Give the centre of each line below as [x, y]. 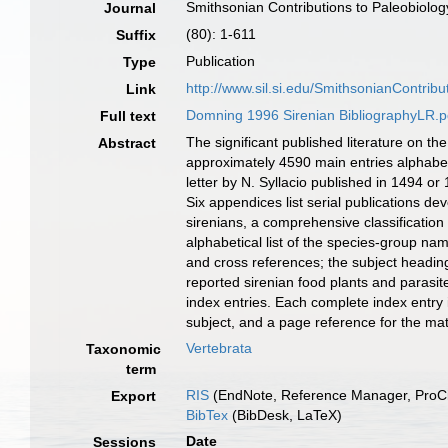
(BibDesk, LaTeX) [285, 415]
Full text [128, 116]
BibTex [207, 415]
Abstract [127, 143]
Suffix [136, 35]
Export [134, 396]
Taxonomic [123, 349]
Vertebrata [219, 348]
